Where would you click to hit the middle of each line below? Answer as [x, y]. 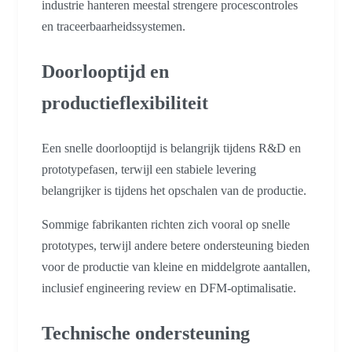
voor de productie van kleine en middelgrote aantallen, [176, 267]
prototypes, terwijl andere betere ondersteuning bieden [176, 246]
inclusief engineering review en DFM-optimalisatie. [169, 288]
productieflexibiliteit [125, 103]
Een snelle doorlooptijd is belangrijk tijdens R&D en [171, 148]
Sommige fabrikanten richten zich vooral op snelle [166, 225]
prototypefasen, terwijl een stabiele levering [149, 170]
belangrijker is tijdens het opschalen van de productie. [174, 191]
